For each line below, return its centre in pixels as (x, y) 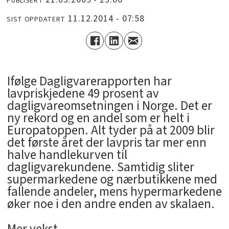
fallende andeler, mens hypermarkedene (114, 191)
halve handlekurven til (67, 155)
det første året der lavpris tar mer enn (107, 142)
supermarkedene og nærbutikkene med (112, 179)
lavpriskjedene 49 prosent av (83, 93)
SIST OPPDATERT (36, 20)
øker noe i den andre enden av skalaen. (111, 204)
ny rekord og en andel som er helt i (98, 118)
